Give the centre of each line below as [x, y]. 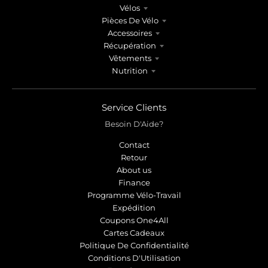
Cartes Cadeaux [134, 232]
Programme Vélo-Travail [134, 195]
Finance [134, 182]
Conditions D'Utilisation [134, 258]
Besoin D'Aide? [134, 124]
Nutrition [130, 70]
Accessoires [130, 33]
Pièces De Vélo [130, 20]
